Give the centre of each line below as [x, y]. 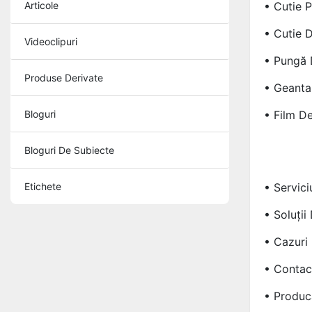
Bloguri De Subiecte [69, 150]
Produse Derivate [64, 77]
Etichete [43, 186]
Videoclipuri [51, 41]
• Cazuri [286, 241]
